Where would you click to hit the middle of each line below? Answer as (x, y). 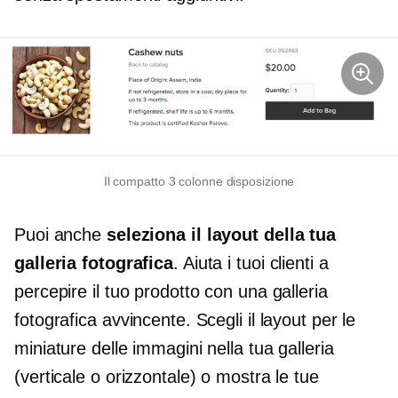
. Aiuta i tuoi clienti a (251, 263)
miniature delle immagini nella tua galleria (174, 349)
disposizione (259, 182)
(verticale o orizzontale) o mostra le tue (167, 377)
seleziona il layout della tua (221, 235)
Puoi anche (60, 235)
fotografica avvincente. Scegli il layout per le (185, 320)
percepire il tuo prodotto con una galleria (171, 292)
